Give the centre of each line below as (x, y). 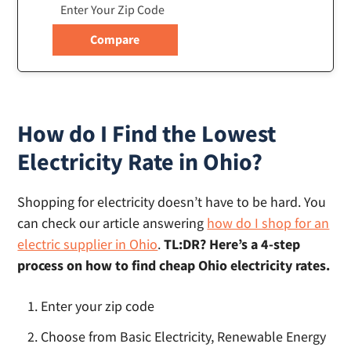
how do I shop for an (268, 223)
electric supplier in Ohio (88, 244)
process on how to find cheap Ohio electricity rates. (174, 266)
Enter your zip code (98, 306)
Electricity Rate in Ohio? (140, 162)
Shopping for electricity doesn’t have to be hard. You (172, 202)
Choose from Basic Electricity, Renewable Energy (184, 337)
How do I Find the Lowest (147, 134)
